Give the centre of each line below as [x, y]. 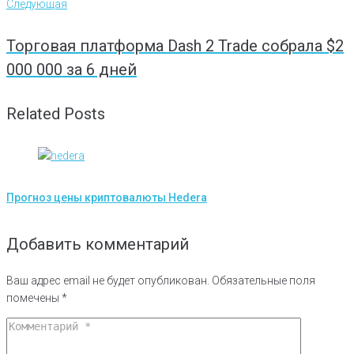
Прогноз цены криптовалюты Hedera [107, 198]
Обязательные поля [262, 280]
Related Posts [56, 114]
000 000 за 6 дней [72, 69]
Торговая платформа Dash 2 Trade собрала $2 [175, 45]
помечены [34, 298]
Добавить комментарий [98, 244]
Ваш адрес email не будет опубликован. [108, 280]
